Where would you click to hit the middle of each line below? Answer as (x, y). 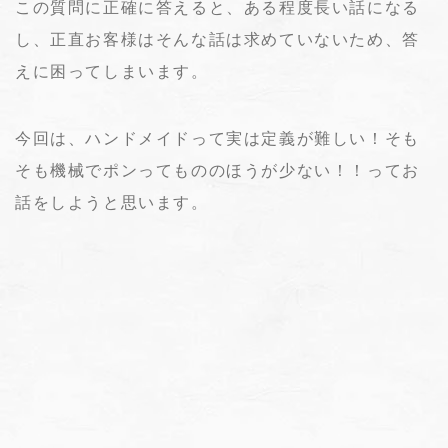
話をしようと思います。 (112, 202)
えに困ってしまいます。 (112, 71)
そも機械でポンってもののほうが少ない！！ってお (217, 170)
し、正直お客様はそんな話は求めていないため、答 (217, 39)
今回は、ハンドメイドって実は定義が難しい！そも (217, 138)
